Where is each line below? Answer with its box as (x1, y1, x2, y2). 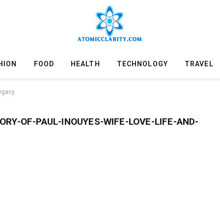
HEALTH (70, 60, 100, 68)
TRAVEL (184, 60, 214, 68)
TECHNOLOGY (116, 60, 168, 68)
